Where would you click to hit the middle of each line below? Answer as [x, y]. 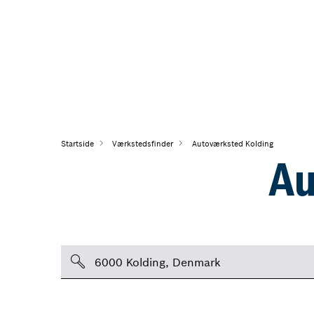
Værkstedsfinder [143, 144]
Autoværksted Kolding [232, 144]
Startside [77, 144]
